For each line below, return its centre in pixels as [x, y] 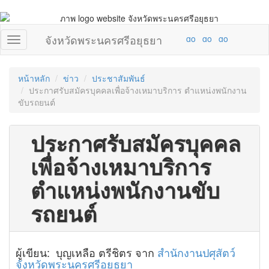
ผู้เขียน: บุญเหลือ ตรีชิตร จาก [86, 252]
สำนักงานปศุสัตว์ [196, 252]
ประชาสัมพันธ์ [119, 78]
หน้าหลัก [34, 78]
